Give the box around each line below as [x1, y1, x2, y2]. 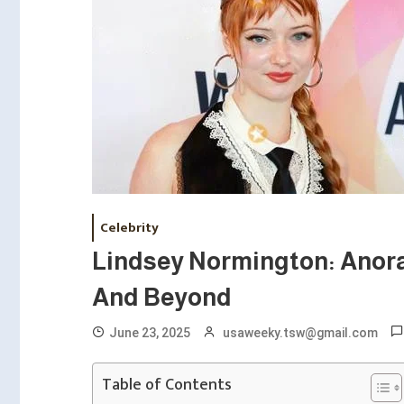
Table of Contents [102, 372, 232, 399]
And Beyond [92, 284, 232, 311]
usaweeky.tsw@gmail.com [223, 326, 378, 340]
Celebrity [100, 216, 159, 239]
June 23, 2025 [109, 326, 190, 340]
